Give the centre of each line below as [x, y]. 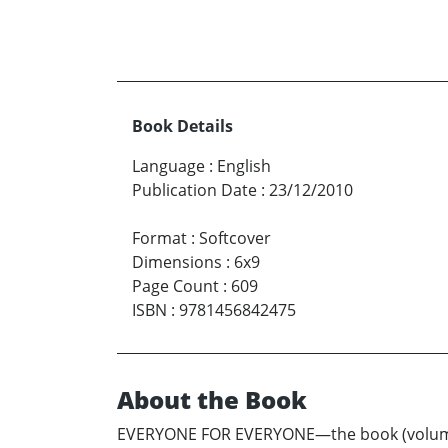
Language [168, 165]
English [244, 165]
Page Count [175, 285]
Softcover [235, 237]
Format [159, 237]
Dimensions [177, 261]
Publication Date [194, 189]
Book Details [182, 125]
